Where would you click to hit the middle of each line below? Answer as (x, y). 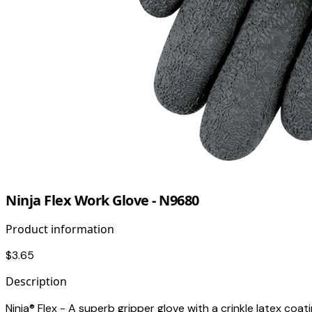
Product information (60, 229)
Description (36, 282)
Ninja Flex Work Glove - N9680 (102, 201)
